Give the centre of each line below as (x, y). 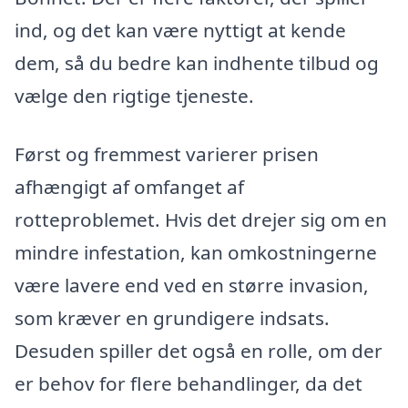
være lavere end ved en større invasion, (192, 286)
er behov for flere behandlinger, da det (189, 384)
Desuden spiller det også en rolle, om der (199, 351)
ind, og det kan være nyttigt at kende (180, 31)
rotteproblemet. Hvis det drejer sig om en (201, 220)
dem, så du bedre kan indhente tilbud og (197, 63)
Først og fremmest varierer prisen (167, 154)
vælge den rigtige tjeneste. (134, 96)
